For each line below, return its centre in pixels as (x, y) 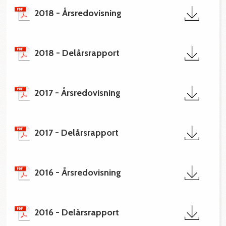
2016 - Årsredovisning (78, 173)
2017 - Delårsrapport (77, 133)
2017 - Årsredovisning (78, 93)
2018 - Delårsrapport (77, 53)
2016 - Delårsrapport (77, 213)
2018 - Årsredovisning (78, 13)
